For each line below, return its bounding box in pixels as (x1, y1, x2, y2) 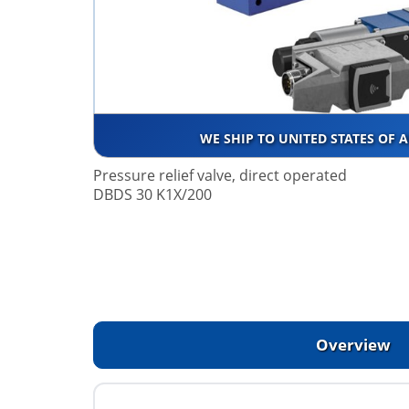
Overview (316, 334, 391, 356)
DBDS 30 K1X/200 (93, 184, 212, 205)
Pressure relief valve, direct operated (93, 165, 347, 186)
